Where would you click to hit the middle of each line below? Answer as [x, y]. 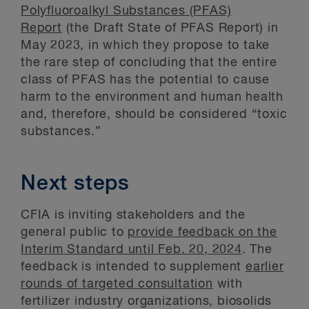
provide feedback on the [202, 232]
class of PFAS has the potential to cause [145, 80]
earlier [265, 267]
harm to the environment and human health [152, 97]
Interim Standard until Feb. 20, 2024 [131, 250]
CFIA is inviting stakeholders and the [133, 215]
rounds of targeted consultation [117, 284]
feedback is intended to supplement [133, 267]
